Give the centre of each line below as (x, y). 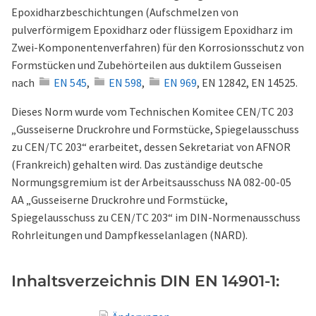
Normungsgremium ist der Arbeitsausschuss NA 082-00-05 (151, 182)
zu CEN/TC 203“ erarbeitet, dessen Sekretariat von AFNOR (151, 147)
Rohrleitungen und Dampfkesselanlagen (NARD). (129, 235)
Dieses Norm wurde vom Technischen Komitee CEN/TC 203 (152, 111)
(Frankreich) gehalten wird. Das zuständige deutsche (137, 164)
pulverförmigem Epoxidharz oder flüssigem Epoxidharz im (152, 30)
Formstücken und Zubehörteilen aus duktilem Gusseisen (146, 65)
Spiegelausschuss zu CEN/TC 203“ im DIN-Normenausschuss (156, 217)
